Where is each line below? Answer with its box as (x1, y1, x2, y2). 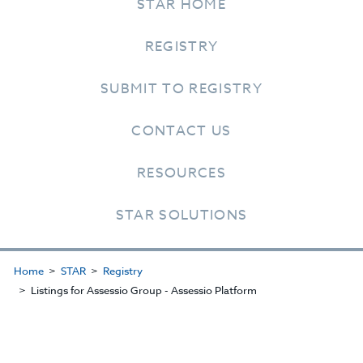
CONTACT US (131, 121, 232, 141)
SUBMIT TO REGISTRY (100, 79, 263, 99)
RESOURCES (137, 163, 226, 183)
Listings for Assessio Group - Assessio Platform (30, 283, 257, 297)
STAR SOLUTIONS (115, 205, 248, 225)
